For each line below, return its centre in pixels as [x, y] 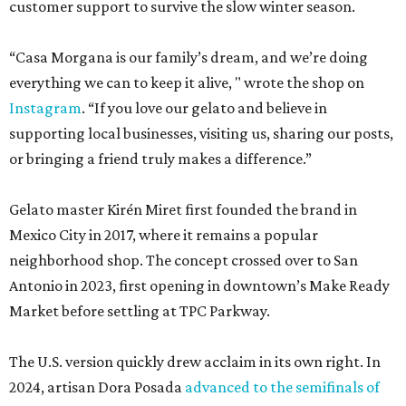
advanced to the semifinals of [282, 387]
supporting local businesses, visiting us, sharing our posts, [201, 133]
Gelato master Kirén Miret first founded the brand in [183, 209]
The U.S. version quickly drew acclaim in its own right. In [195, 362]
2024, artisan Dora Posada [97, 387]
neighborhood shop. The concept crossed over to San [184, 260]
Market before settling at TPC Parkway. [140, 311]
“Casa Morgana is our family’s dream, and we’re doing [188, 57]
